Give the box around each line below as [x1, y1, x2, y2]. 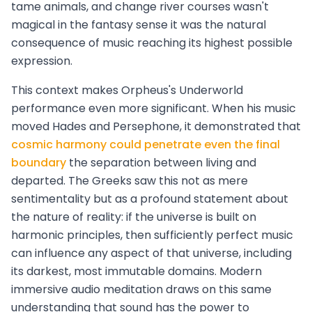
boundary [11, 155, 66, 171]
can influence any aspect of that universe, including [11, 245, 292, 262]
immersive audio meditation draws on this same [11, 281, 272, 298]
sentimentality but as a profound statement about [11, 191, 288, 208]
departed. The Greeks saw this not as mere [11, 173, 248, 189]
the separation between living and [66, 155, 256, 171]
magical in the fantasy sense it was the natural [11, 17, 266, 33]
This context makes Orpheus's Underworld [11, 82, 243, 99]
